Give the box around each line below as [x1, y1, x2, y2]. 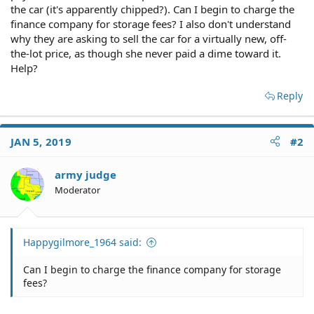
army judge [55, 167, 116, 182]
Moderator [55, 183, 100, 196]
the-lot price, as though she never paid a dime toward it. [11, 46, 281, 60]
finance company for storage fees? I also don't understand [11, 16, 291, 31]
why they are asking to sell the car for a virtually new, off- [11, 31, 287, 46]
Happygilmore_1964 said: [23, 235, 142, 249]
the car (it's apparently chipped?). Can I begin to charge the [11, 1, 294, 16]
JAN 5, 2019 [11, 134, 71, 149]
